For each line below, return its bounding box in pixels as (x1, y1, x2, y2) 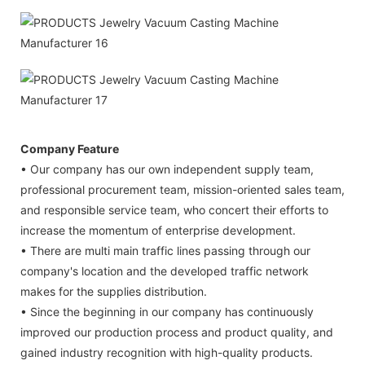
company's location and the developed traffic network (20, 263, 309, 278)
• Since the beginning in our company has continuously (20, 304, 314, 319)
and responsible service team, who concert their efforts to (20, 202, 328, 217)
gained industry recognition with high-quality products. (20, 345, 313, 359)
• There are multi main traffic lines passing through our (20, 243, 310, 257)
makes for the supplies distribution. (20, 284, 207, 298)
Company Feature (20, 141, 119, 156)
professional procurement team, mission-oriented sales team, (20, 182, 345, 196)
